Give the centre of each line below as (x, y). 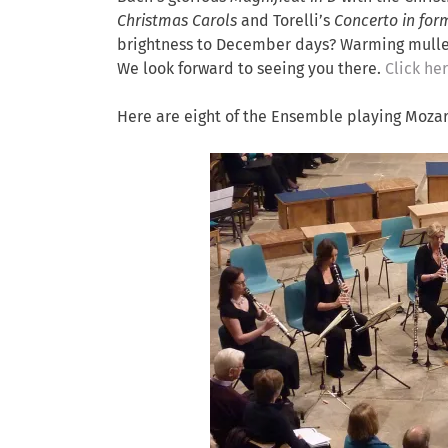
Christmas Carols (177, 21)
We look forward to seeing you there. (251, 69)
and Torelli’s (285, 21)
